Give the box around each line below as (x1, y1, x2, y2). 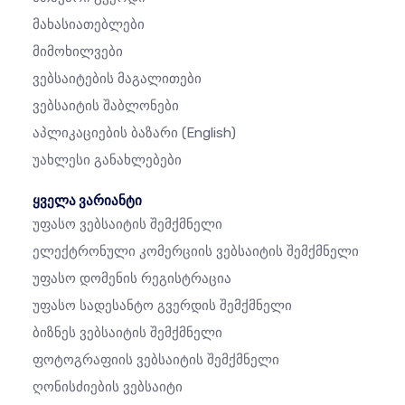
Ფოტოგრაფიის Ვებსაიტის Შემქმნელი (33, 352, 279, 369)
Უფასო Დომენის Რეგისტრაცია (33, 270, 231, 287)
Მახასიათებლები (33, 16, 145, 33)
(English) (182, 125, 236, 142)
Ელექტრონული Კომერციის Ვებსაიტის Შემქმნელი (33, 243, 359, 260)
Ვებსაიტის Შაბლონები (33, 98, 179, 115)
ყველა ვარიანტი (33, 193, 142, 210)
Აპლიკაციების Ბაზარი (33, 125, 182, 142)
